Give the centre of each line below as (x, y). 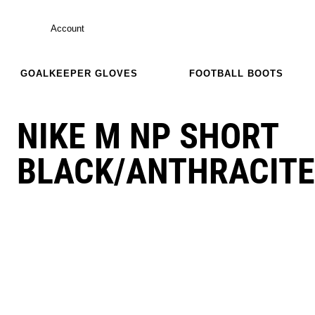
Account (67, 28)
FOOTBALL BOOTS (236, 73)
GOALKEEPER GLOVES (79, 73)
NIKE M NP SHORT (148, 136)
